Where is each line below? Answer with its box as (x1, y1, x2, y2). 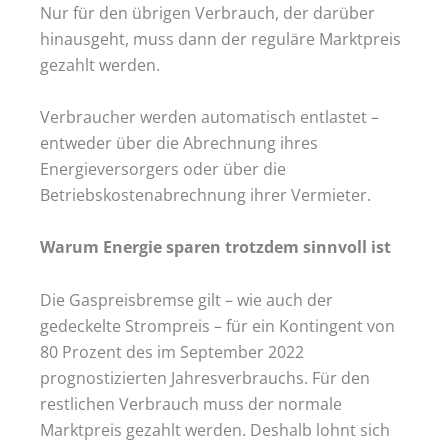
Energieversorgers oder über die (40, 157, 286, 181)
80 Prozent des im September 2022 (40, 339, 304, 363)
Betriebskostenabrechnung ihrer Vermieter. (40, 183, 371, 207)
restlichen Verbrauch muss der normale (40, 391, 342, 415)
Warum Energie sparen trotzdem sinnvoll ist (40, 235, 391, 259)
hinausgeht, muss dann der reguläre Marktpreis (40, 26, 401, 50)
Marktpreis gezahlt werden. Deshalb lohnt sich (40, 417, 390, 441)
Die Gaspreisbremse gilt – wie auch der (40, 287, 333, 311)
